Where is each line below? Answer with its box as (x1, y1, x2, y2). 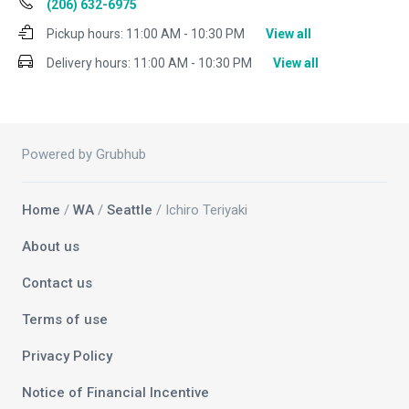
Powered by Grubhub (22, 146, 146, 163)
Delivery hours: (47, 56, 131, 71)
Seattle (107, 202, 152, 219)
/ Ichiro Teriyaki (152, 202, 247, 219)
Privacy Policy (22, 348, 112, 365)
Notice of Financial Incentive (22, 384, 209, 402)
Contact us (22, 275, 92, 292)
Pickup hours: (47, 26, 123, 42)
